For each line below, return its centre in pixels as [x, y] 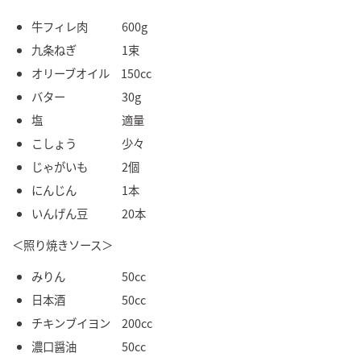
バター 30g [86, 96]
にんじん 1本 [85, 189]
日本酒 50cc [89, 299]
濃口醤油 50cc [89, 346]
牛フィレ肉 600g [89, 26]
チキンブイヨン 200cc [92, 322]
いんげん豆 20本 [89, 213]
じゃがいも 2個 [85, 166]
